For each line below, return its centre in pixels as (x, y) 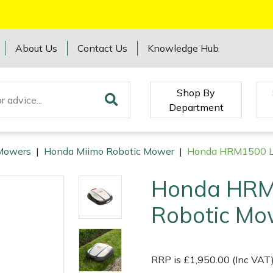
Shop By (196, 92)
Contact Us (103, 48)
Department (196, 107)
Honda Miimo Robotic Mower (109, 151)
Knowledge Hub (183, 48)
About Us (37, 48)
